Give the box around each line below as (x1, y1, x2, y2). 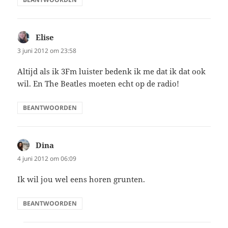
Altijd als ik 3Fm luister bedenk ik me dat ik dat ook (17, 66, 206, 76)
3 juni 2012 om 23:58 (17, 46, 77, 55)
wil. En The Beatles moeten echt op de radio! (17, 78, 180, 89)
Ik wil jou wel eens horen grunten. (17, 174, 146, 185)
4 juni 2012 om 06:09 (17, 154, 77, 163)
